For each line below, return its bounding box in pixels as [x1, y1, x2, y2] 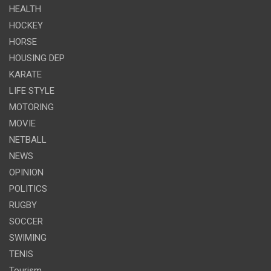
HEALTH [9, 3, 41, 15]
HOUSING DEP [9, 52, 65, 64]
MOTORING [9, 101, 54, 113]
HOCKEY [9, 19, 43, 31]
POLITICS [9, 183, 47, 194]
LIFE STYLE [9, 85, 54, 96]
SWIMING [9, 232, 47, 243]
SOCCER [9, 215, 43, 227]
